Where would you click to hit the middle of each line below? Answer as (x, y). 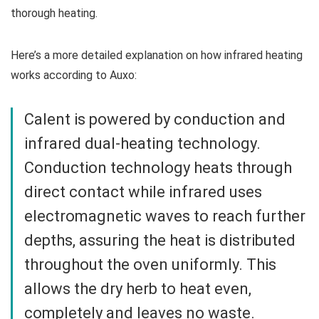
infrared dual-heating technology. (142, 144)
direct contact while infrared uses (143, 192)
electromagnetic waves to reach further (165, 216)
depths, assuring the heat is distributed (160, 241)
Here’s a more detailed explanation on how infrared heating (157, 56)
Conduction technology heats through (158, 168)
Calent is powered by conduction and (155, 120)
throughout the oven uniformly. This (150, 265)
